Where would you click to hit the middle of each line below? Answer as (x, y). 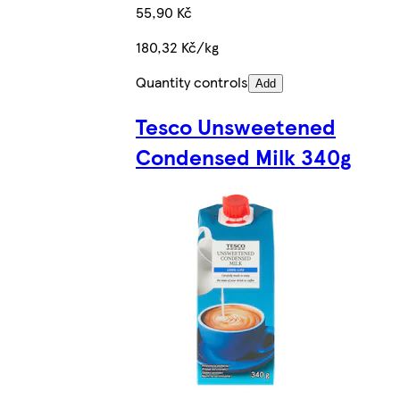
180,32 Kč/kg (177, 47)
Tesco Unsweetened (236, 126)
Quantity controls (192, 82)
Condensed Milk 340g (243, 157)
